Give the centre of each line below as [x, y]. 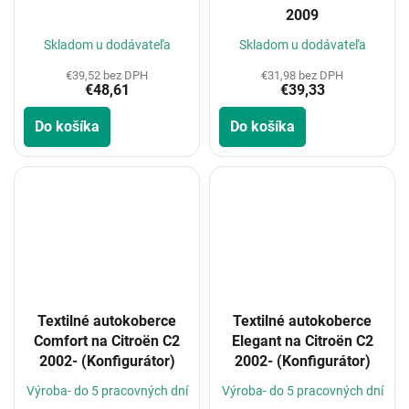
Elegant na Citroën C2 [302, 341]
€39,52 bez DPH [107, 75]
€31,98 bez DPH [302, 75]
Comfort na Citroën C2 [107, 341]
